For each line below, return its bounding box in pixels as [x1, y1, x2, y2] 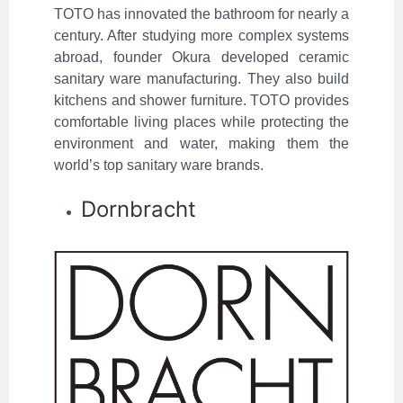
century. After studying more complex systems [54, 28, 349, 44]
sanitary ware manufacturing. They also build [54, 71, 349, 87]
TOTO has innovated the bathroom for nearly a [54, 6, 349, 22]
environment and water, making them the [54, 136, 349, 152]
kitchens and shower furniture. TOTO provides [54, 93, 349, 109]
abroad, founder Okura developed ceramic [54, 49, 349, 66]
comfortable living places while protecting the [54, 114, 349, 130]
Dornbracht [81, 196, 196, 223]
